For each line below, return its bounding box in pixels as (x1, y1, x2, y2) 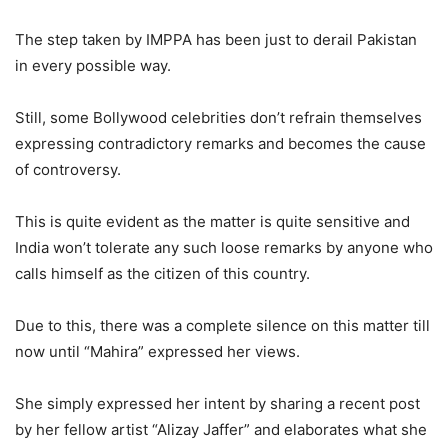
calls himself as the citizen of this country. (15, 264, 310, 284)
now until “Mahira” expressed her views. (15, 342, 300, 362)
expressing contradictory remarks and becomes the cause (15, 134, 426, 154)
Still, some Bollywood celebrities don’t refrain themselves (15, 108, 422, 128)
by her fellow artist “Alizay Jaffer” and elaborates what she (15, 420, 427, 440)
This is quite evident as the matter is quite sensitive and (15, 212, 410, 232)
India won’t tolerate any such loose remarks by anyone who (15, 238, 433, 258)
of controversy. (15, 160, 121, 180)
